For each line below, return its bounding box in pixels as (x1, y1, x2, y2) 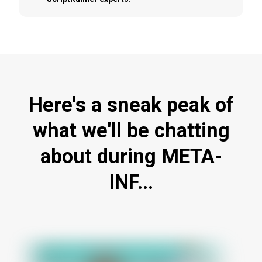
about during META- (40, 144, 222, 168)
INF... (109, 170, 153, 194)
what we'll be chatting (32, 118, 230, 142)
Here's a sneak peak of (28, 92, 234, 116)
